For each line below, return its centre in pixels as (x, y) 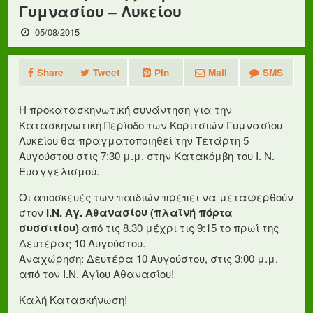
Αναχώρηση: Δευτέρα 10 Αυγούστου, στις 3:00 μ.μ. (148, 259)
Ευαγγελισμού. (59, 170)
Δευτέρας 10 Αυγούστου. (82, 243)
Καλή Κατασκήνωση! (73, 300)
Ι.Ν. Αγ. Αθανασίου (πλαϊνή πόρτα (139, 213)
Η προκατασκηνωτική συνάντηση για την (125, 109)
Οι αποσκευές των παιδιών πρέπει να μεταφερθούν (156, 197)
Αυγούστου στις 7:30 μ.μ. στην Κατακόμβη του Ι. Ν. (147, 155)
